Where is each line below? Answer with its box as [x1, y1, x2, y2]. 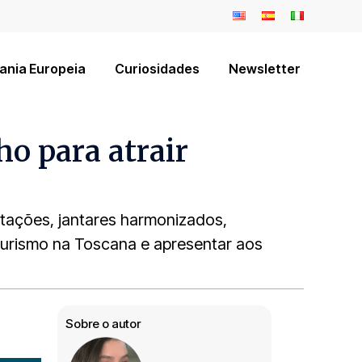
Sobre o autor [65, 316, 141, 331]
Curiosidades [115, 61, 200, 77]
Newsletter [229, 61, 301, 77]
